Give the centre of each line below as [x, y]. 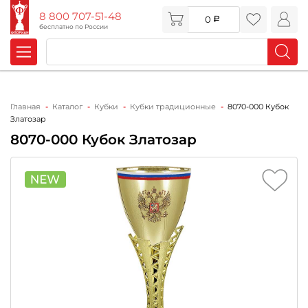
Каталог [67, 106]
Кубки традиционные [173, 106]
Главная [25, 106]
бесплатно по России [73, 26]
